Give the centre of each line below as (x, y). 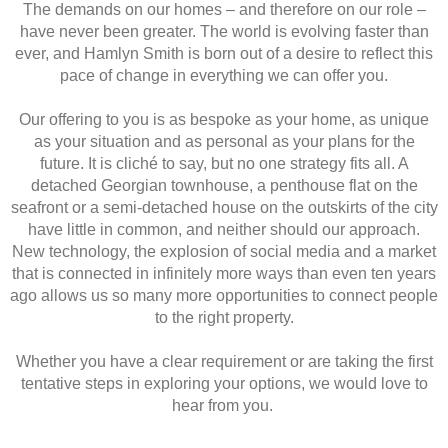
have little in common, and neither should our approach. (224, 230)
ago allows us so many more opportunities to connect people (224, 296)
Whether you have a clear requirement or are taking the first (224, 362)
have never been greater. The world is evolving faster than (224, 32)
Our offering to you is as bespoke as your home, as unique (224, 120)
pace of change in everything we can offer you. (224, 76)
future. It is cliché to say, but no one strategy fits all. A (224, 164)
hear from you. (224, 406)
